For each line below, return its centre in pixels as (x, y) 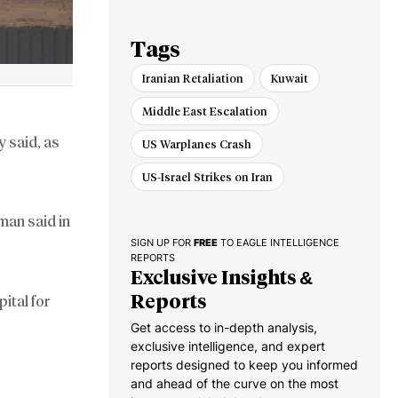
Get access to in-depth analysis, (224, 328)
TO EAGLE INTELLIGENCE (279, 243)
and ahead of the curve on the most (235, 384)
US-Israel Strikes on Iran (207, 177)
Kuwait (290, 79)
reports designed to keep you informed (244, 365)
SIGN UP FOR (162, 243)
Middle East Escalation (205, 111)
